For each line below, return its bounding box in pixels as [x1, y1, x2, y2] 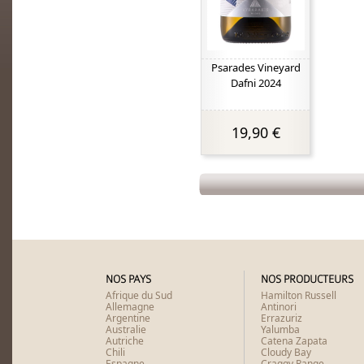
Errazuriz [261, 311, 302, 325]
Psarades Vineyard [210, 60, 301, 75]
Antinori [261, 300, 297, 314]
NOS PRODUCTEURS [261, 273, 353, 285]
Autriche [106, 334, 144, 348]
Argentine [106, 311, 150, 325]
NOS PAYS [106, 273, 151, 285]
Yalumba [261, 323, 300, 336]
